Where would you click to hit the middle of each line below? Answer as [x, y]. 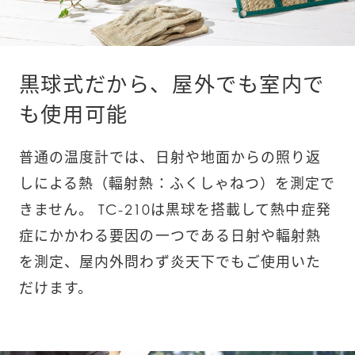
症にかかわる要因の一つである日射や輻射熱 [170, 235]
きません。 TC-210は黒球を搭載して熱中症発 [175, 209]
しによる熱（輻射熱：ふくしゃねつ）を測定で [177, 183]
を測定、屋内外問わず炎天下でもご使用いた [170, 261]
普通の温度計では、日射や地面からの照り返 [170, 157]
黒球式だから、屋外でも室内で [172, 85]
